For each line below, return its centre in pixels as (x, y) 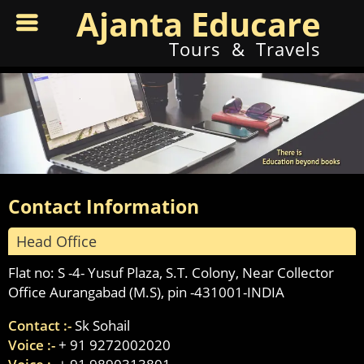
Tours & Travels (245, 49)
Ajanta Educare (199, 24)
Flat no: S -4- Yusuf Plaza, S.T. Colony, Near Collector (171, 272)
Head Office (56, 241)
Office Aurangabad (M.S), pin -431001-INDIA (146, 292)
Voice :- (33, 344)
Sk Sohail (102, 325)
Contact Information (104, 206)
